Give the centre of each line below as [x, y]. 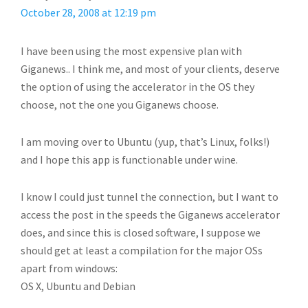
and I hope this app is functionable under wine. [129, 159]
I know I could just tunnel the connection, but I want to [150, 197]
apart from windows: [69, 268]
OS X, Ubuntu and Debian [78, 286]
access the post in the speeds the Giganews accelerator [150, 214]
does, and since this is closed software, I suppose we [141, 232]
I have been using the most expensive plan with [131, 51]
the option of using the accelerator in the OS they [137, 87]
